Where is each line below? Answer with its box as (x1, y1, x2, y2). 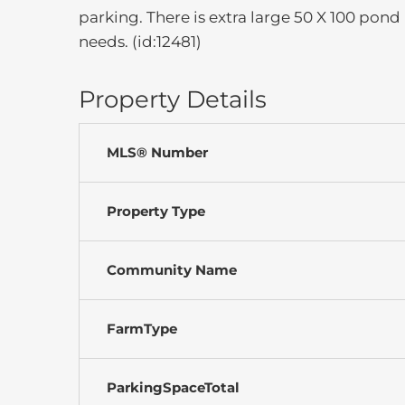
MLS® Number (107, 143, 208, 161)
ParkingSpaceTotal (107, 378, 240, 396)
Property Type (107, 202, 205, 220)
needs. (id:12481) (79, 32, 202, 51)
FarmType (107, 319, 177, 337)
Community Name (107, 260, 237, 278)
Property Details (79, 84, 267, 114)
